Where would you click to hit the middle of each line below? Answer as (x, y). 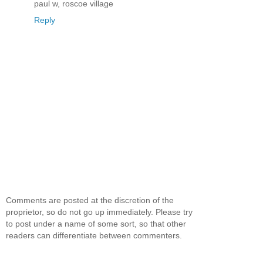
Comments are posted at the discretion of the (90, 200)
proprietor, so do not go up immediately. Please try (99, 212)
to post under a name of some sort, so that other (96, 224)
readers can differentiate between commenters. (94, 236)
